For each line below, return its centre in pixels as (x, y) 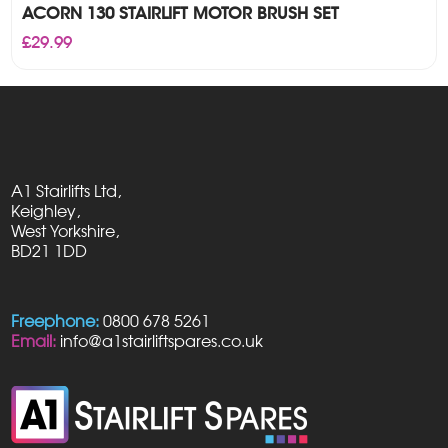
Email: (34, 341)
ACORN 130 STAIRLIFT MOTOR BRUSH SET (181, 13)
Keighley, (46, 211)
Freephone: (55, 321)
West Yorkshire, (65, 231)
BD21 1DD (49, 251)
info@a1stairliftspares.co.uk (162, 341)
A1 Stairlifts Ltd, (66, 191)
